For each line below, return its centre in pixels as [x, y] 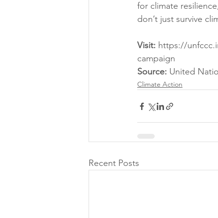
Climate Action [160, 84]
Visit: [146, 45]
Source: [153, 72]
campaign [156, 59]
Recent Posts [114, 163]
